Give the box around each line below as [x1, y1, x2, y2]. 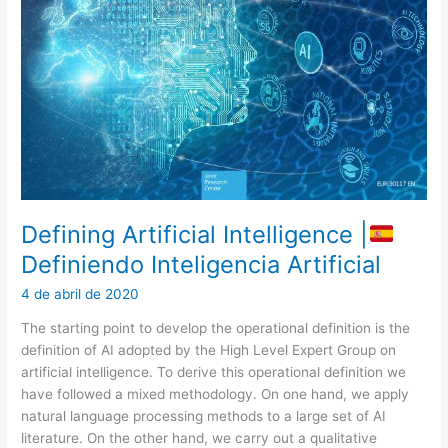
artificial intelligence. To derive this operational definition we [21, 364, 407, 381]
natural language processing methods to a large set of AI [21, 408, 387, 425]
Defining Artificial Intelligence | [21, 220, 369, 250]
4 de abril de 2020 [21, 285, 140, 302]
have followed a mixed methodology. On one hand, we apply [21, 386, 410, 403]
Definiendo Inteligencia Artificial [21, 250, 382, 280]
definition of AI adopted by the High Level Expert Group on [21, 342, 397, 359]
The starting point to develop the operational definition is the [21, 320, 411, 337]
